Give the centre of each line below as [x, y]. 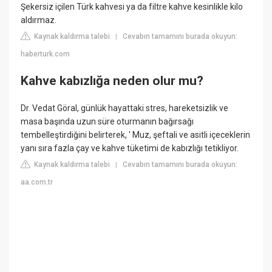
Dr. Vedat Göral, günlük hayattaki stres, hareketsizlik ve [125, 108]
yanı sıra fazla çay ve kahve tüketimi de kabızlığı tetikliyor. [130, 148]
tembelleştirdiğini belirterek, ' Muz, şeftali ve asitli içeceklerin [136, 135]
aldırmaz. [39, 20]
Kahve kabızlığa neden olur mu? [112, 80]
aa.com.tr [37, 182]
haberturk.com [46, 54]
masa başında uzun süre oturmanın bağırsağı [107, 122]
